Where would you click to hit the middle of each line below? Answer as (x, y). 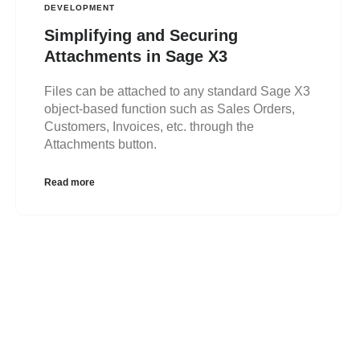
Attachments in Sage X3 (135, 56)
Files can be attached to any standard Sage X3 (177, 91)
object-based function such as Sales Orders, (169, 108)
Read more (69, 182)
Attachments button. (100, 144)
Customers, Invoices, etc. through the (149, 126)
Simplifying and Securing (141, 35)
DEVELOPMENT (79, 7)
